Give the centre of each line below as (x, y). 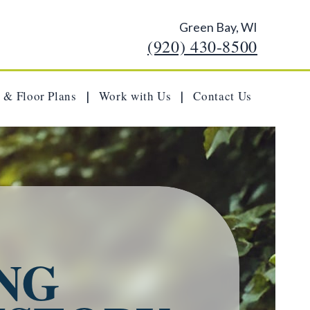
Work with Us (135, 96)
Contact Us (222, 96)
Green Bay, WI (218, 27)
